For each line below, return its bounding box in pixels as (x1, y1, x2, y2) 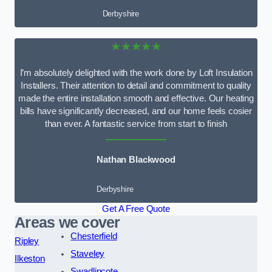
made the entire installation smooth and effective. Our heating (18, 93, 254, 103)
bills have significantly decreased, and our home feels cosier (19, 106, 253, 116)
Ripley (15, 236, 39, 246)
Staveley (70, 248, 105, 259)
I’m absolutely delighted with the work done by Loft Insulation (19, 67, 253, 78)
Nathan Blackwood (97, 155, 175, 165)
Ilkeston (15, 253, 45, 263)
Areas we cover (15, 214, 120, 231)
